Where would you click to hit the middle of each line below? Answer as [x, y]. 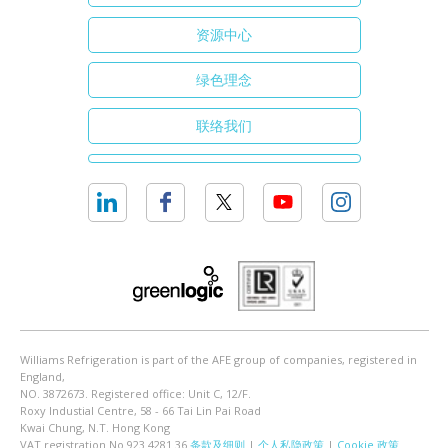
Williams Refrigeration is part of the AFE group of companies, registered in [218, 359]
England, [42, 376]
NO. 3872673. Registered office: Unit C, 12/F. [135, 393]
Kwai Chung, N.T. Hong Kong [94, 427]
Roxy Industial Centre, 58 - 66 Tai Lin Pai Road [140, 410]
